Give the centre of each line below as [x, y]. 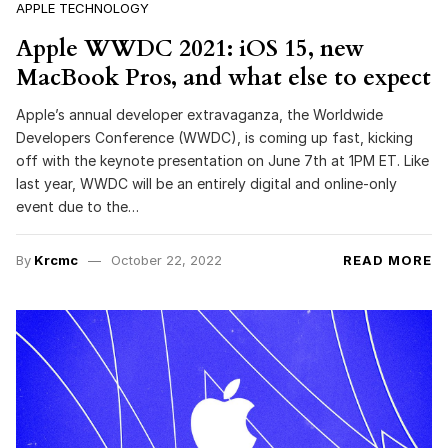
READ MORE [387, 260]
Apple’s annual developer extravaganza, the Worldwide [199, 115]
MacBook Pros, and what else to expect [223, 77]
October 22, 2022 [166, 260]
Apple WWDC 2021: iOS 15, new [190, 48]
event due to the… [77, 207]
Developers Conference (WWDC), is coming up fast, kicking [214, 138]
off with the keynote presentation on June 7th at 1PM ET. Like [222, 161]
